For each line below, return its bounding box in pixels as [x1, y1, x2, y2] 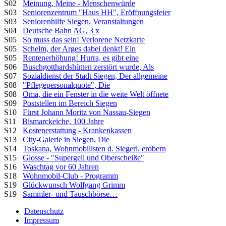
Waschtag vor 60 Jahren [23, 162, 99, 171]
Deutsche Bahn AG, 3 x [23, 26, 99, 35]
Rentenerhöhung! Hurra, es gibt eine [23, 53, 139, 62]
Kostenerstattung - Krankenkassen [23, 126, 132, 135]
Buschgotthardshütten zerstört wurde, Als [23, 62, 154, 71]
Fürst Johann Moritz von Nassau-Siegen [23, 107, 150, 117]
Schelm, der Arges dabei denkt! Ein [23, 44, 136, 53]
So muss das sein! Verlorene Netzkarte [23, 35, 145, 44]
